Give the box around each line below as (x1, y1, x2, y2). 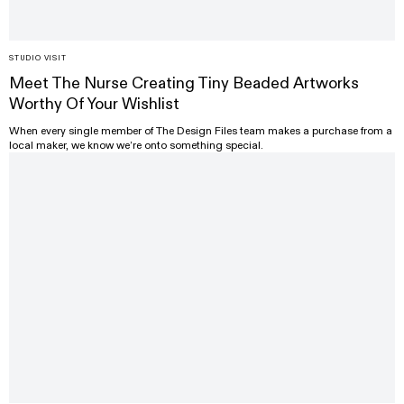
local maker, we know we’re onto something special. (9, 137, 263, 152)
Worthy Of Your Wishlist (9, 93, 179, 115)
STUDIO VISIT (9, 52, 67, 63)
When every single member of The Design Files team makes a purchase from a (9, 123, 392, 138)
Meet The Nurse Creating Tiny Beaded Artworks (9, 72, 359, 94)
